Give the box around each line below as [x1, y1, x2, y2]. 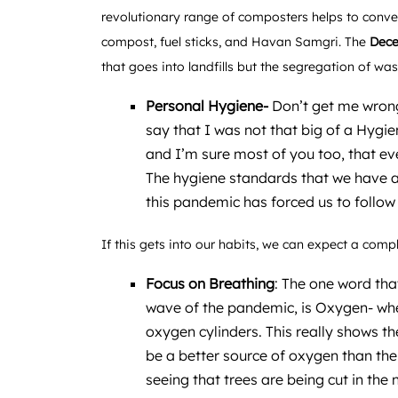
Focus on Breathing [146, 274, 275, 292]
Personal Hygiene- [146, 96, 268, 115]
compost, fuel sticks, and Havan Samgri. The [101, 33, 370, 50]
